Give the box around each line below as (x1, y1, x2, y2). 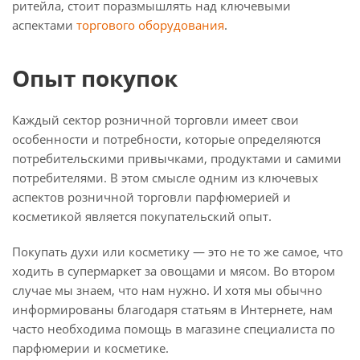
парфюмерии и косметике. (12, 340, 169, 356)
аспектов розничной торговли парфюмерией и (12, 189, 291, 205)
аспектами (12, 17, 76, 33)
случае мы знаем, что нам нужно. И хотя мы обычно (12, 282, 322, 298)
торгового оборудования (76, 17, 224, 33)
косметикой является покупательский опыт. (12, 208, 272, 224)
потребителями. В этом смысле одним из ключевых (12, 170, 318, 186)
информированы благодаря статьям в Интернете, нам (12, 301, 333, 317)
